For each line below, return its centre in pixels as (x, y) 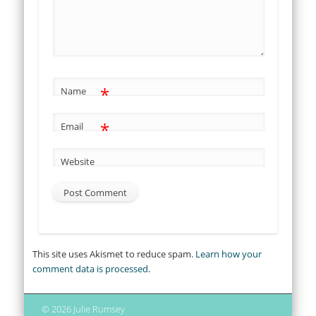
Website (77, 162)
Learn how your (229, 254)
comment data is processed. (92, 269)
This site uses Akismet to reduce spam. (114, 254)
